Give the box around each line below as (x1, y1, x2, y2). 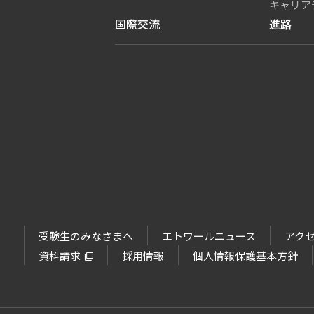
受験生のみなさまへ (39, 228, 134, 243)
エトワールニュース (162, 228, 257, 243)
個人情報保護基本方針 (193, 248, 299, 263)
